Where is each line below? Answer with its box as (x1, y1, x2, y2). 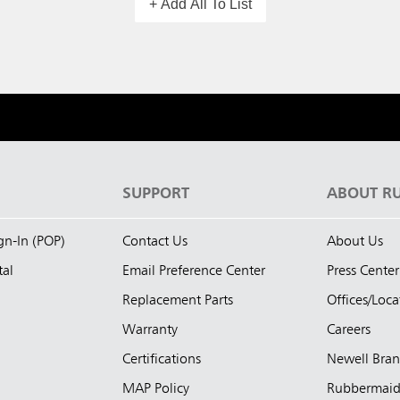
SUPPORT (122, 185, 189, 202)
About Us (327, 234, 383, 249)
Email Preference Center (122, 263, 265, 279)
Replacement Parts (122, 293, 233, 308)
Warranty (122, 322, 178, 337)
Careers (327, 322, 371, 337)
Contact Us (122, 234, 187, 249)
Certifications (122, 352, 201, 367)
